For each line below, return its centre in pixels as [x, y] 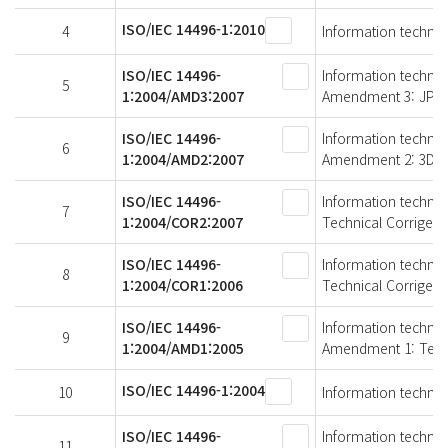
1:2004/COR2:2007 [182, 221]
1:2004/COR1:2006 [182, 284]
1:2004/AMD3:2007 [183, 95]
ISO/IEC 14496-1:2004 [193, 389]
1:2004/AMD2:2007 [183, 158]
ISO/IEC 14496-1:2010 [193, 28]
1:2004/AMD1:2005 [183, 347]
